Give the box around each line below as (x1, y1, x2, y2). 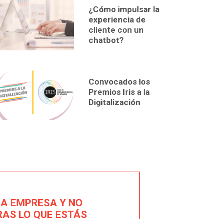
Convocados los (88, 76, 150, 87)
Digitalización (88, 97, 140, 107)
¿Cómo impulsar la (88, 4, 159, 14)
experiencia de (88, 14, 146, 24)
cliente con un (88, 24, 144, 35)
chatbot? (88, 35, 124, 45)
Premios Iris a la (88, 87, 150, 97)
